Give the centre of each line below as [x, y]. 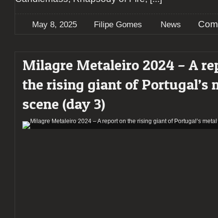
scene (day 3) [64, 104]
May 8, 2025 [54, 25]
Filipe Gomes [118, 25]
